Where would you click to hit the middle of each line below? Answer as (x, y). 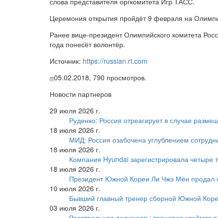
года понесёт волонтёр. (87, 45)
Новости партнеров (81, 94)
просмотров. (126, 78)
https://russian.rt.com (115, 61)
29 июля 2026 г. (75, 111)
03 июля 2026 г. (75, 208)
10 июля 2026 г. (75, 189)
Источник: (66, 61)
